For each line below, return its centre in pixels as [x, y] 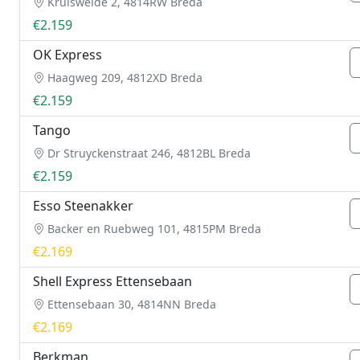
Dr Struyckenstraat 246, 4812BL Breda [147, 153]
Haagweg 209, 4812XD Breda [123, 78]
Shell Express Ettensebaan [112, 281]
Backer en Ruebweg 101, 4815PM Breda [153, 229]
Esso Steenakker [83, 206]
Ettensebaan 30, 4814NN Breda [130, 304]
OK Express [67, 55]
